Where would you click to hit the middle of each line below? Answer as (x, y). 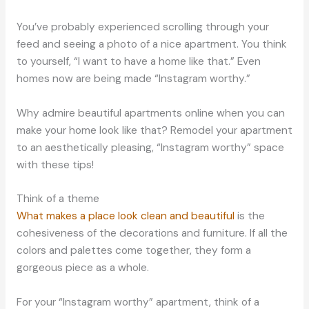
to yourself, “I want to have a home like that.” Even (138, 61)
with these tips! (55, 165)
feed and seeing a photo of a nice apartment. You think (151, 44)
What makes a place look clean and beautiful (125, 216)
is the (249, 216)
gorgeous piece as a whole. (82, 268)
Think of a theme (58, 199)
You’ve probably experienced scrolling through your (142, 27)
